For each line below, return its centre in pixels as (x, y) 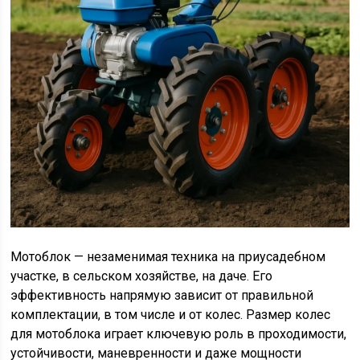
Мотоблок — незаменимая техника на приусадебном (168, 257)
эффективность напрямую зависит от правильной (162, 296)
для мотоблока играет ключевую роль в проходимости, (179, 334)
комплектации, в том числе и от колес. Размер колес (171, 315)
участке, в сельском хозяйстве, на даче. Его (142, 276)
